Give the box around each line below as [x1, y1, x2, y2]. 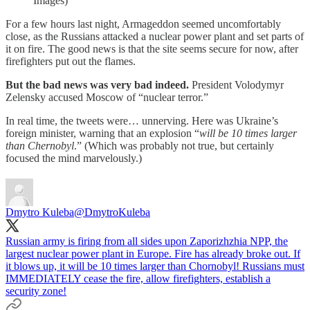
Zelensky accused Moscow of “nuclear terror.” [6, 91, 208, 103]
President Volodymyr [189, 79, 284, 91]
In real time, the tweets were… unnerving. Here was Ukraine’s [6, 115, 278, 127]
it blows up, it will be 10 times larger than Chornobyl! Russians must [6, 260, 304, 272]
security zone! [6, 285, 66, 297]
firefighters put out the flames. [6, 55, 136, 67]
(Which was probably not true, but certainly [84, 140, 274, 152]
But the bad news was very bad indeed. [6, 79, 189, 91]
